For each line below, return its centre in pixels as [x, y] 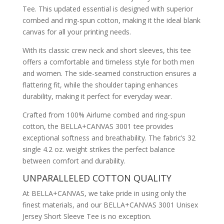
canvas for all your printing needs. [76, 32]
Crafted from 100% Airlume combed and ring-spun [104, 115]
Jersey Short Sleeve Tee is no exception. [88, 216]
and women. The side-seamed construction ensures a [109, 73]
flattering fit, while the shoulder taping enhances [100, 85]
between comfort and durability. [74, 161]
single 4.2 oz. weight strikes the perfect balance [98, 149]
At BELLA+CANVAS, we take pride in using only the [104, 193]
